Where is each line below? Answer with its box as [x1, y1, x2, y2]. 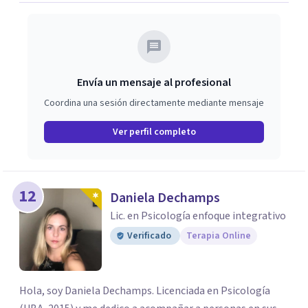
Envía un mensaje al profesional [77, 75, 231, 90]
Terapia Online [186, 229, 251, 243]
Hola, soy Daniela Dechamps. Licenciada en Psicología [19, 283, 270, 298]
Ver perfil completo [112, 125, 196, 139]
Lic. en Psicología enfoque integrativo [110, 208, 286, 223]
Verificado [127, 229, 171, 243]
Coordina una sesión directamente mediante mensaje [44, 96, 264, 110]
